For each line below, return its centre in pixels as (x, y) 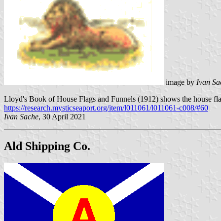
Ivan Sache (21, 116)
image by (180, 82)
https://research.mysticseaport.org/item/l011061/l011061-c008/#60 (106, 108)
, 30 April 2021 (62, 116)
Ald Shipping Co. (47, 146)
